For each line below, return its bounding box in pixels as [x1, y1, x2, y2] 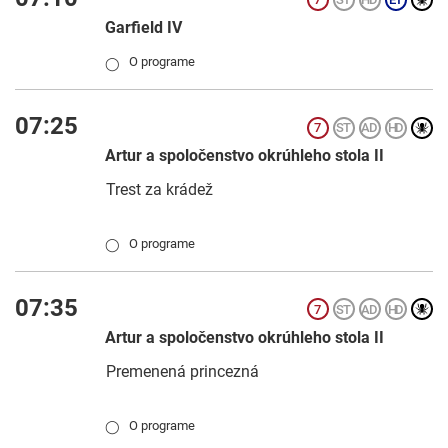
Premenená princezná [106, 361, 259, 381]
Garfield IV [105, 18, 182, 38]
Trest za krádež [106, 179, 213, 199]
